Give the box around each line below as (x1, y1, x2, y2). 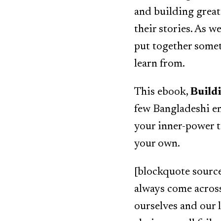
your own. (134, 139, 180, 149)
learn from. (134, 59, 185, 70)
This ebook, (134, 87, 190, 98)
